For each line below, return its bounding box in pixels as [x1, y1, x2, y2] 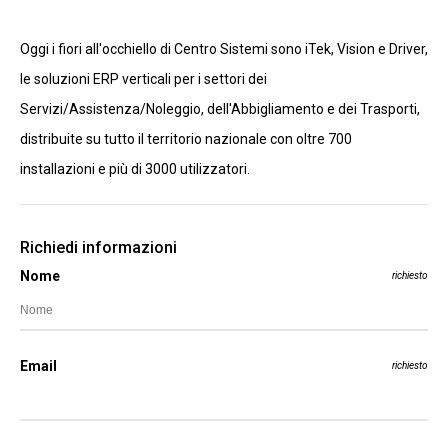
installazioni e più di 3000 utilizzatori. [20, 160, 250, 177]
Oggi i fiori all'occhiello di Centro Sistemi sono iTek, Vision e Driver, [20, 40, 428, 57]
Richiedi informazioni [20, 237, 177, 257]
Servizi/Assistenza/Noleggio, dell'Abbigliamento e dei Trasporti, [20, 100, 420, 117]
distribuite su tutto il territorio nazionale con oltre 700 [20, 130, 352, 147]
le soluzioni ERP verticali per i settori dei [20, 70, 267, 87]
